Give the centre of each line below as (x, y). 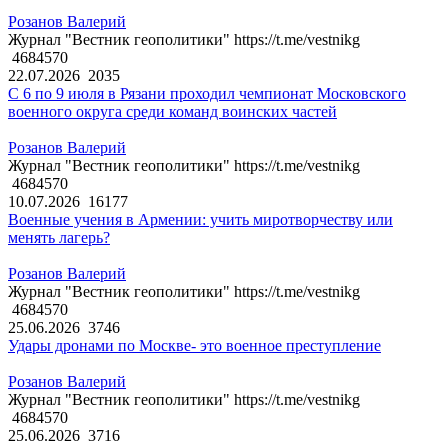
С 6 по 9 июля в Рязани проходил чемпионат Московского (207, 94)
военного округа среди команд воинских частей (172, 112)
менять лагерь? (59, 238)
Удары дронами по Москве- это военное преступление (194, 346)
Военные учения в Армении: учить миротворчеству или (200, 220)
